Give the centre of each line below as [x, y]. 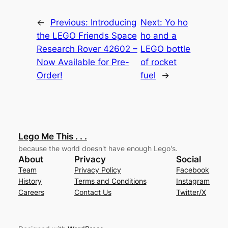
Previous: [70, 22]
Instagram [193, 181]
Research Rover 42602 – [87, 49]
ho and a [159, 35]
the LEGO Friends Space [87, 35]
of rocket [159, 62]
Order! [49, 75]
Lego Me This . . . [52, 137]
